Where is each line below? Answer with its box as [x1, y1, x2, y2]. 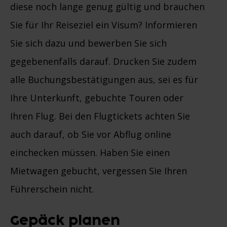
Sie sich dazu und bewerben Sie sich [10, 37, 167, 50]
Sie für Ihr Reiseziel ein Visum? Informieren [10, 19, 197, 31]
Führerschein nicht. [10, 183, 94, 196]
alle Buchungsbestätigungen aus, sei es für [10, 73, 198, 86]
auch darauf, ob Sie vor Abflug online [10, 128, 171, 141]
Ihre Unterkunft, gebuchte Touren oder [10, 92, 183, 104]
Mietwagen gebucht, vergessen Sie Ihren [10, 165, 187, 177]
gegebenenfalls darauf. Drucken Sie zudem [10, 55, 197, 68]
